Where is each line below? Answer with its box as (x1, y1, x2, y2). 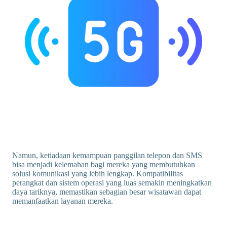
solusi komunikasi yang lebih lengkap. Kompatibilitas (12, 169, 183, 178)
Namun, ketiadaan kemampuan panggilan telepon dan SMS (12, 150, 202, 160)
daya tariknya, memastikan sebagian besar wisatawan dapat (12, 187, 201, 196)
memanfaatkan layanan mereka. (12, 196, 113, 205)
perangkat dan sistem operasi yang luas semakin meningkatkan (12, 178, 212, 187)
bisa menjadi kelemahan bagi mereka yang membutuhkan (12, 160, 195, 169)
